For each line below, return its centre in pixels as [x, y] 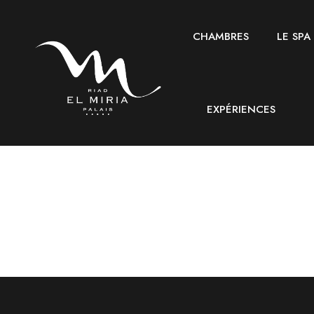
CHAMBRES [221, 36]
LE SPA [294, 36]
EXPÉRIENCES [241, 109]
